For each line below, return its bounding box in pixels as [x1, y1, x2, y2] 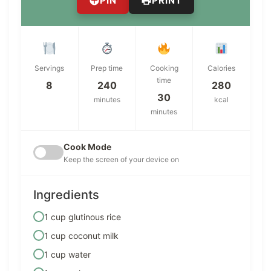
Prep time [91, 63, 123, 73]
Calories [207, 63, 236, 73]
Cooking [149, 63, 178, 73]
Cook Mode [64, 141, 111, 152]
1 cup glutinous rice [44, 211, 121, 222]
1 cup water [44, 249, 91, 260]
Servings [34, 63, 65, 73]
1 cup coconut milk [44, 230, 119, 241]
